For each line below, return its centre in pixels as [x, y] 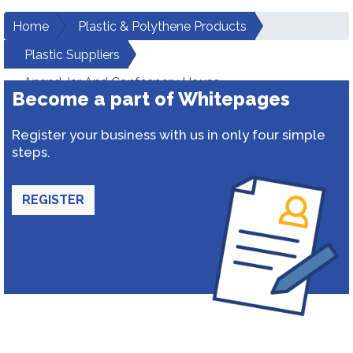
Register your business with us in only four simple [169, 135]
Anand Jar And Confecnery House [122, 82]
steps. [31, 152]
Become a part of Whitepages [151, 99]
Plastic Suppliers [72, 55]
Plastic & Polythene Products [162, 26]
